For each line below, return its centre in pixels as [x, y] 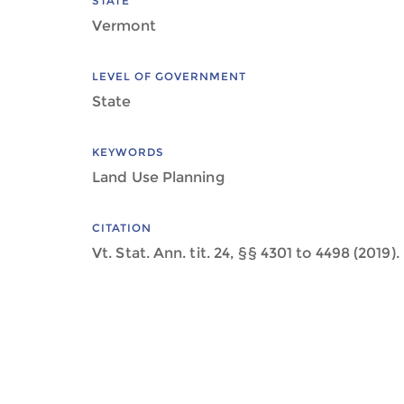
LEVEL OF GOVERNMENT [169, 76]
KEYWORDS [128, 152]
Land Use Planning [158, 177]
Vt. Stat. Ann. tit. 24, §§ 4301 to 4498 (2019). [246, 253]
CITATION [122, 228]
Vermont [124, 26]
